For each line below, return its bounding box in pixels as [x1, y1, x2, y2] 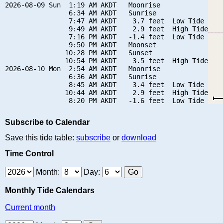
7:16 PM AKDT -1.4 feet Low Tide [5, 32, 204, 41]
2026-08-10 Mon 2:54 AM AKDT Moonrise [5, 64, 160, 73]
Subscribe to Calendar [5, 118, 90, 127]
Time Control [5, 149, 54, 158]
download [121, 133, 156, 142]
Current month [5, 203, 55, 212]
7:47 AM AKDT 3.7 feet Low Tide [5, 16, 204, 25]
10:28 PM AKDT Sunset [5, 48, 152, 57]
